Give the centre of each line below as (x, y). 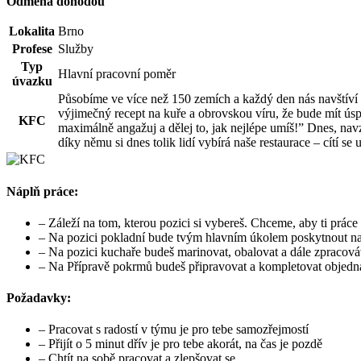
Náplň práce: (42, 191)
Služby (76, 49)
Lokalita (32, 31)
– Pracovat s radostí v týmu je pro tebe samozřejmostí (174, 330)
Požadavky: (39, 298)
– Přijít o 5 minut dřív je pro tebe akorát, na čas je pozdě (180, 344)
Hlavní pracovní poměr (117, 74)
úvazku (32, 81)
